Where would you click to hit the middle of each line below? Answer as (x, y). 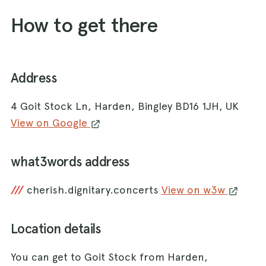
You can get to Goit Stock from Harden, (109, 257)
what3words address (70, 162)
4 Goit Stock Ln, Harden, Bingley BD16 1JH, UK (125, 106)
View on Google (50, 123)
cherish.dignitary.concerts (94, 190)
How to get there (84, 25)
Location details (56, 229)
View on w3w (194, 190)
